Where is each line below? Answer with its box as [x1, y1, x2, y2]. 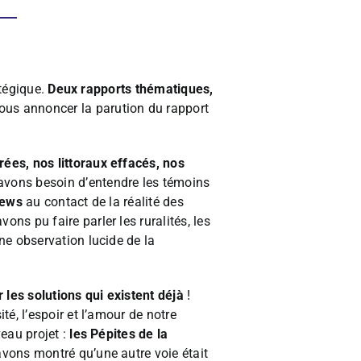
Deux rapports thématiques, [48, 81, 214, 98]
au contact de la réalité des [22, 194, 184, 210]
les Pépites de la [69, 326, 168, 342]
